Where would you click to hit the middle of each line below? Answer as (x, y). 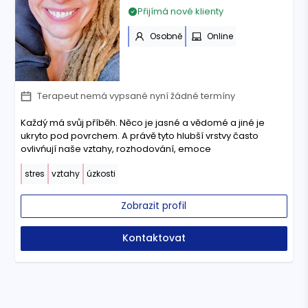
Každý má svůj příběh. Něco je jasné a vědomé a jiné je (143, 123)
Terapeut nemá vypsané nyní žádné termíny (136, 96)
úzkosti (101, 174)
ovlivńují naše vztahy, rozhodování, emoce (116, 149)
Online (220, 36)
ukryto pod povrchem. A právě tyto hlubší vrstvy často (140, 136)
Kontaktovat (154, 238)
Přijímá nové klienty (180, 12)
